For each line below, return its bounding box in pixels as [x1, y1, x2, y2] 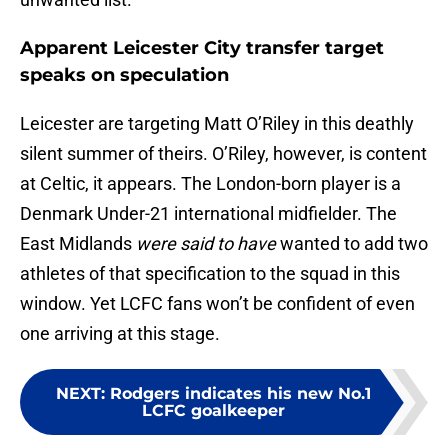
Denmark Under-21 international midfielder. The [20, 203, 397, 225]
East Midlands [20, 233, 136, 255]
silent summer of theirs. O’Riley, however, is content [20, 143, 427, 165]
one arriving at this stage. [20, 323, 220, 345]
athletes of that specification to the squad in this [20, 263, 400, 285]
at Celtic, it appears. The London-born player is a [20, 173, 401, 195]
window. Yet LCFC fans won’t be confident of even [20, 293, 415, 315]
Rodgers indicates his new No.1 [109, 384, 371, 404]
